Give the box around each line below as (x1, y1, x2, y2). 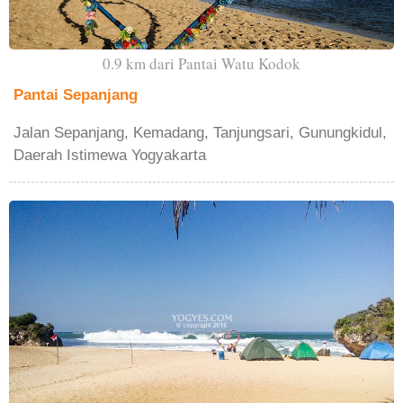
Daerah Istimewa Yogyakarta (13, 147, 206, 165)
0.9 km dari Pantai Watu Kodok (103, 52, 300, 74)
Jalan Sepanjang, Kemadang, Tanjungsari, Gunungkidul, (13, 124, 387, 142)
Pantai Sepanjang (13, 86, 138, 104)
